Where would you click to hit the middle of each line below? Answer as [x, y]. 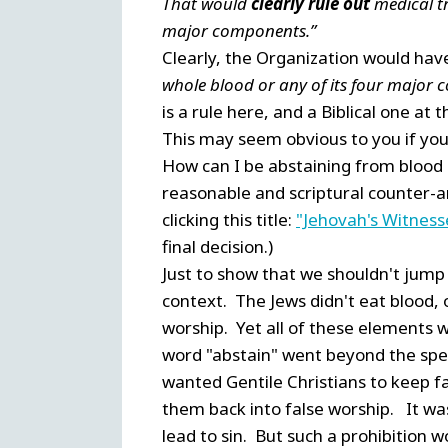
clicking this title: [229, 219]
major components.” [239, 30]
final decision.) [217, 246]
